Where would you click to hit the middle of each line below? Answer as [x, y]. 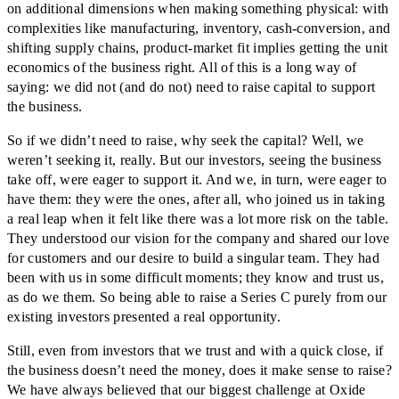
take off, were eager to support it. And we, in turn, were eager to [197, 180]
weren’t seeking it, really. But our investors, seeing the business [195, 160]
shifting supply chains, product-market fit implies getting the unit [198, 48]
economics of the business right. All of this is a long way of [182, 68]
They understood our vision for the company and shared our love [199, 239]
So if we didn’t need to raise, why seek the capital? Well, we [186, 141]
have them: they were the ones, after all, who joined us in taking [196, 199]
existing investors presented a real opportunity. [144, 317]
